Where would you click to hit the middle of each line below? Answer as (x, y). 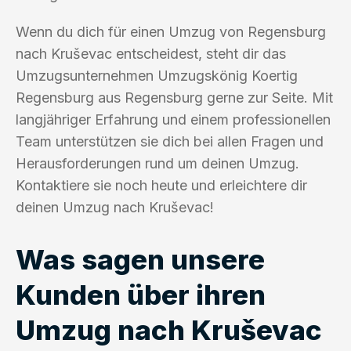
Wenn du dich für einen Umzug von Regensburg (171, 31)
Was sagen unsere (140, 259)
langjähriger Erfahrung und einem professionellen (173, 119)
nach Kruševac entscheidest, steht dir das (151, 53)
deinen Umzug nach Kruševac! (115, 207)
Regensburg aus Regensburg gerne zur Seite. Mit (174, 97)
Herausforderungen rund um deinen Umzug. (157, 163)
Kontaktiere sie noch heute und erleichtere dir (161, 185)
